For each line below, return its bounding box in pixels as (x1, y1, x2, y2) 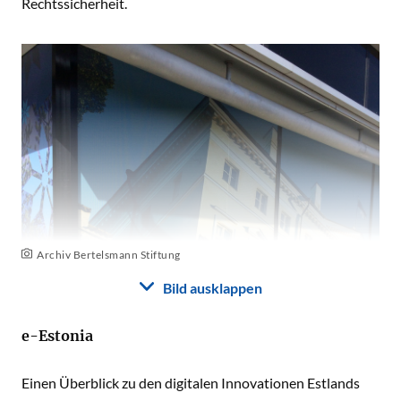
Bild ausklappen (162, 279, 262, 296)
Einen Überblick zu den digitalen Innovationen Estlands (21, 374, 360, 391)
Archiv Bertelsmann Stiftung (37, 248, 181, 261)
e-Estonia (21, 327, 93, 345)
